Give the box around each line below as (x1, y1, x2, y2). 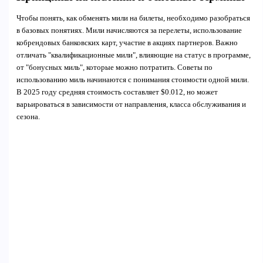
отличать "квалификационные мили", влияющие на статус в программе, (16, 51, 251, 60)
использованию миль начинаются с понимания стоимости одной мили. (16, 76, 249, 85)
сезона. (16, 113, 40, 122)
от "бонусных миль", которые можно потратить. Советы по (16, 63, 213, 72)
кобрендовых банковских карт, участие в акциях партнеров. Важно (16, 39, 238, 48)
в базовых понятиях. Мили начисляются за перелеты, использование (16, 26, 242, 35)
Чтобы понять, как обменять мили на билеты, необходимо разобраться (16, 14, 250, 23)
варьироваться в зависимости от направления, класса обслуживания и (16, 100, 246, 109)
